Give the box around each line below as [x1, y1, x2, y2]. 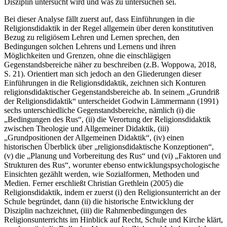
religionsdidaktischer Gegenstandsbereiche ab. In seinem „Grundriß [4, 87, 219, 96]
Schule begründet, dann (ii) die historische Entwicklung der [4, 197, 194, 206]
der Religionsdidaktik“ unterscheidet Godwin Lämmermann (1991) [4, 96, 218, 105]
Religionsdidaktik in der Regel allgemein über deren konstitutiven [4, 23, 213, 32]
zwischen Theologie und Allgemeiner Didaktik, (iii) [4, 124, 169, 133]
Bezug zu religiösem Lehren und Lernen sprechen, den [4, 32, 179, 42]
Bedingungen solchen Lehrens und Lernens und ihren [4, 42, 176, 51]
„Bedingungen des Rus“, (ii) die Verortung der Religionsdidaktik [4, 115, 211, 124]
